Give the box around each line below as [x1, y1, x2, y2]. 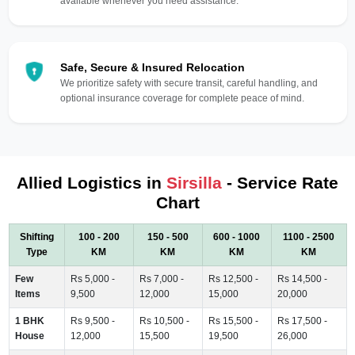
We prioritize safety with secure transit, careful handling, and [59, 77, 318, 89]
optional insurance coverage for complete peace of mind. [59, 92, 304, 104]
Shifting [19, 231, 54, 242]
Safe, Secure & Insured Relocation [59, 60, 245, 74]
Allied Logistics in [17, 173, 166, 192]
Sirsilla [166, 173, 222, 192]
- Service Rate [222, 173, 338, 192]
